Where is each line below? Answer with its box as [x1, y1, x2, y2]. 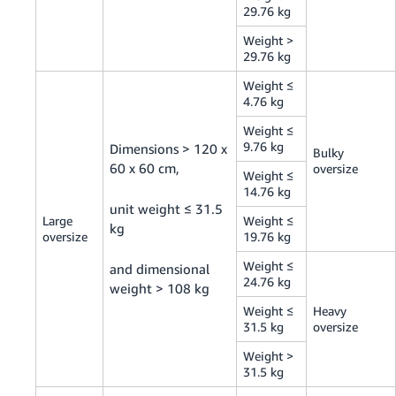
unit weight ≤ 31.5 [110, 201, 224, 217]
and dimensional [110, 261, 210, 278]
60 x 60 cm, [110, 160, 180, 177]
